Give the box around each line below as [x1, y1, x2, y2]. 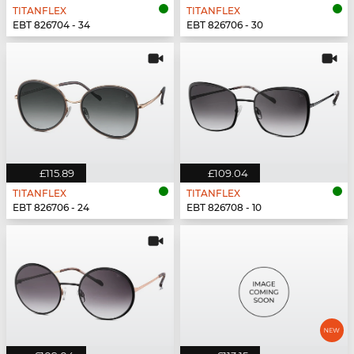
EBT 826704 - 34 [13, 19, 90, 32]
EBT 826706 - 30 [186, 19, 263, 32]
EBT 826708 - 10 [186, 201, 262, 214]
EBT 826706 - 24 [13, 201, 89, 214]
